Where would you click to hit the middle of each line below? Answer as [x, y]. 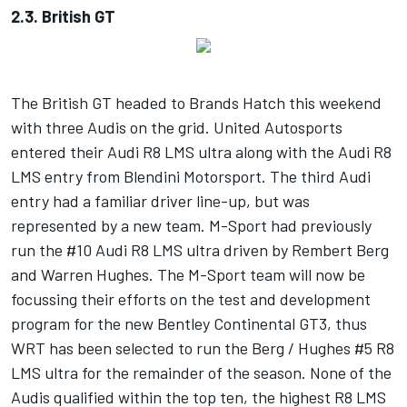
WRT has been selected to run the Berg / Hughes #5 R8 [203, 348]
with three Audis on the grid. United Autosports [177, 128]
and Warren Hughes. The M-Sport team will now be [188, 275]
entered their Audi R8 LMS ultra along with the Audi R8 [201, 152]
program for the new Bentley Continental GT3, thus [189, 324]
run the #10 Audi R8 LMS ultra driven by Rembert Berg [200, 250]
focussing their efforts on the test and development [191, 299]
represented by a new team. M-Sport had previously [191, 226]
